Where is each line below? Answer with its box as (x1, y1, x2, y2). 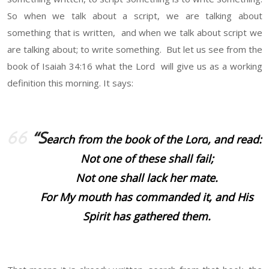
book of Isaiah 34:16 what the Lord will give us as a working (7, 60, 262, 73)
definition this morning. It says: (7, 77, 133, 89)
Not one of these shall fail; (80, 151, 214, 166)
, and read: (207, 132, 262, 147)
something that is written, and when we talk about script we (7, 26, 262, 39)
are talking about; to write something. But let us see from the (7, 43, 262, 56)
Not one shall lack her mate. (76, 171, 218, 186)
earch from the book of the (46, 132, 185, 147)
